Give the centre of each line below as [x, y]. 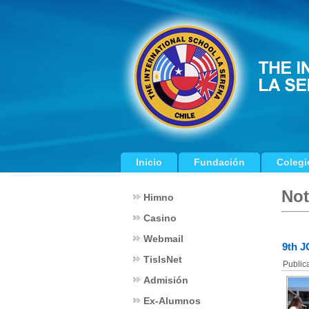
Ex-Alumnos [172, 301]
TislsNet [163, 259]
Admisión [166, 280]
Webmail [163, 239]
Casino [160, 218]
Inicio [149, 162]
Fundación [219, 162]
